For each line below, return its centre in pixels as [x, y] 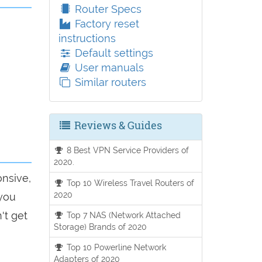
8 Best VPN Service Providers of [127, 150]
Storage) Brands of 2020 [100, 226]
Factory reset [105, 24]
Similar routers [109, 82]
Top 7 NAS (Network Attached [123, 215]
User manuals [108, 68]
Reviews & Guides [117, 125]
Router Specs [106, 9]
